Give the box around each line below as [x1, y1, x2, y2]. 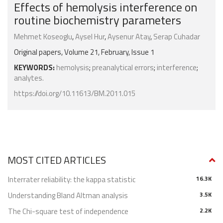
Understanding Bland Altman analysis [8, 190, 128, 202]
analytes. [14, 72, 44, 84]
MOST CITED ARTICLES [7, 152, 106, 168]
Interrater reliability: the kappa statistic [8, 174, 135, 186]
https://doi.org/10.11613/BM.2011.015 [14, 88, 135, 100]
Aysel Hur [75, 31, 105, 43]
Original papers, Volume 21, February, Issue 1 [14, 46, 154, 58]
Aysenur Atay [108, 31, 150, 43]
